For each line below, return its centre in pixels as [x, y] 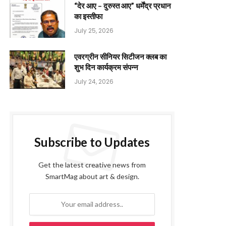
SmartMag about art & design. [92, 176]
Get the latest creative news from [92, 164]
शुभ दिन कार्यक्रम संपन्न [106, 67]
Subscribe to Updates [92, 142]
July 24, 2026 [94, 81]
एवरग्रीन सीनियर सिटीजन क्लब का [120, 56]
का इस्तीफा [88, 16]
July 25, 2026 [94, 30]
